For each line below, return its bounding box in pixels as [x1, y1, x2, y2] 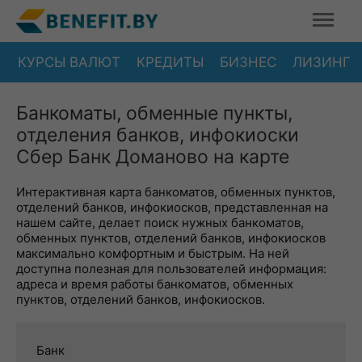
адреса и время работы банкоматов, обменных [16, 276, 293, 292]
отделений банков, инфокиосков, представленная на [16, 200, 328, 215]
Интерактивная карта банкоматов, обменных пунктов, [16, 184, 335, 200]
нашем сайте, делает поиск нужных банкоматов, [16, 215, 304, 230]
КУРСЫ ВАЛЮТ [18, 53, 120, 70]
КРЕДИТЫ [137, 53, 204, 70]
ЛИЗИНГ [293, 53, 351, 70]
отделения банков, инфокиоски [16, 124, 299, 146]
